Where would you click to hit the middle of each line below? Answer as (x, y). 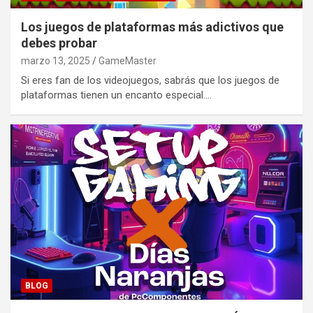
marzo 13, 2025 (56, 60)
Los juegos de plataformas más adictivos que (152, 27)
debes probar (59, 43)
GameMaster (128, 60)
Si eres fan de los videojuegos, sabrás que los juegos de (150, 80)
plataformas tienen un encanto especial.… (116, 95)
